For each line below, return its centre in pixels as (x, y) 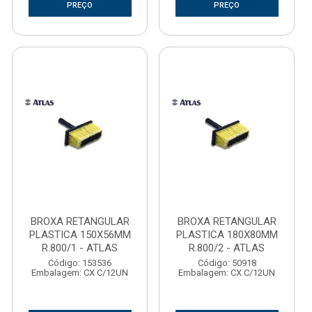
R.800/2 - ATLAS (227, 248)
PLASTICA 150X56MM (80, 235)
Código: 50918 (227, 263)
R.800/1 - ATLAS (80, 248)
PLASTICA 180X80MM (227, 235)
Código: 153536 (80, 263)
